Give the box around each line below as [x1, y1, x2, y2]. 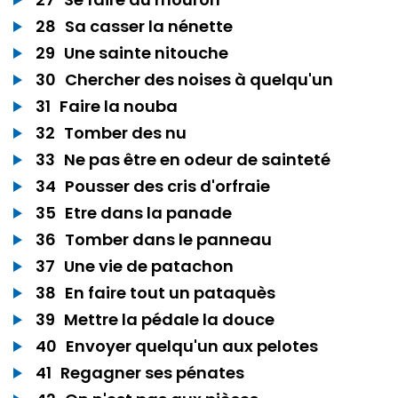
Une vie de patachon [64, 254, 234, 277]
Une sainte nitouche [64, 41, 228, 64]
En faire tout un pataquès [65, 281, 275, 304]
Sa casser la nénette [65, 14, 233, 37]
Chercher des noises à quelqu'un [65, 68, 333, 91]
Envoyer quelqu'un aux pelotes [66, 334, 318, 357]
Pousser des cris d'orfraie [65, 174, 270, 197]
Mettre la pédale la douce [64, 307, 275, 330]
